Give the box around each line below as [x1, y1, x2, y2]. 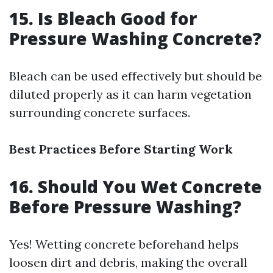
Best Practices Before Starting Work [9, 141, 233, 157]
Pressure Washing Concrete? [9, 27, 261, 50]
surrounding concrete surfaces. [9, 105, 190, 120]
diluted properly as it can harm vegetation [9, 87, 252, 102]
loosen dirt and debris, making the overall [9, 255, 247, 270]
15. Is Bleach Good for [9, 7, 197, 30]
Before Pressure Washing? [9, 195, 241, 218]
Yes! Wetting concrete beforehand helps [9, 236, 239, 252]
